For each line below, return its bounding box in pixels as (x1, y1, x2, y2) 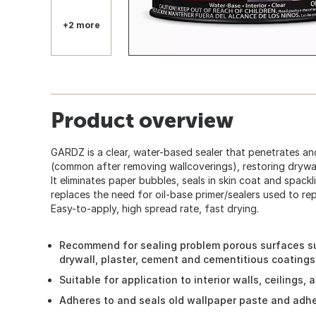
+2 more (62, 19, 100, 30)
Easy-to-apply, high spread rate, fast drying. (51, 202, 259, 214)
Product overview (51, 107, 233, 132)
